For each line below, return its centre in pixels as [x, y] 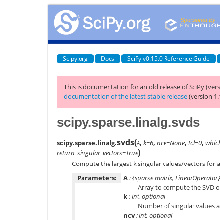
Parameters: [97, 178]
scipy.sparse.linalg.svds [128, 122]
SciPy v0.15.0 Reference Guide [168, 58]
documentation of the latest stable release [125, 96]
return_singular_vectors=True [97, 152]
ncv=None [171, 143]
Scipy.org [75, 58]
